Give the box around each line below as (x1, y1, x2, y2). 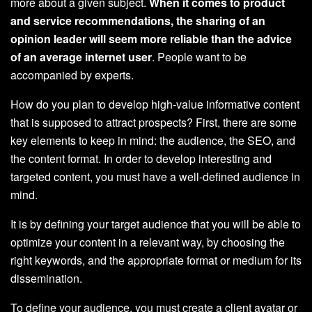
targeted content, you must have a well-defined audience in (10, 168, 300, 185)
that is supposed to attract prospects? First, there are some (10, 114, 297, 130)
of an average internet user (10, 48, 152, 65)
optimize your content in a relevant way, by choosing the (10, 233, 285, 250)
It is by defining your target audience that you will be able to (10, 215, 301, 232)
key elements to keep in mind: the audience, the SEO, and (10, 132, 295, 148)
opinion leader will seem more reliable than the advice (10, 30, 292, 47)
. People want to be (152, 48, 247, 65)
